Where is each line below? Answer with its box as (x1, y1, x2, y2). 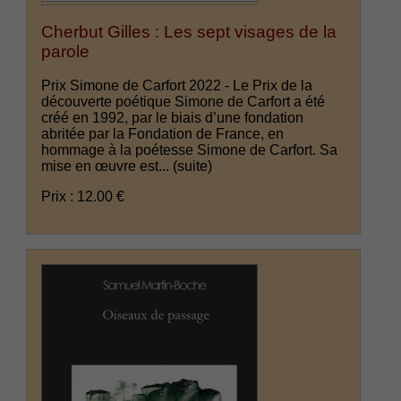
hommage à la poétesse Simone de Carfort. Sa (41, 142, 338, 158)
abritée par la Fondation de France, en (41, 126, 285, 142)
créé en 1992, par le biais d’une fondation (41, 110, 304, 126)
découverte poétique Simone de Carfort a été (41, 94, 326, 110)
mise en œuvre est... (41, 158, 174, 175)
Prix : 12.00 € (41, 189, 125, 205)
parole (41, 41, 90, 61)
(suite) (173, 158, 213, 175)
